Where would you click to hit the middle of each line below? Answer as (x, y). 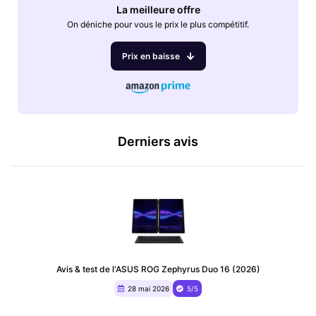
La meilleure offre (158, 9)
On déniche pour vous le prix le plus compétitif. (158, 24)
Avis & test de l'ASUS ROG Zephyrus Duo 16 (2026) (158, 269)
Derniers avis (158, 141)
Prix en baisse (151, 56)
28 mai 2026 (148, 288)
